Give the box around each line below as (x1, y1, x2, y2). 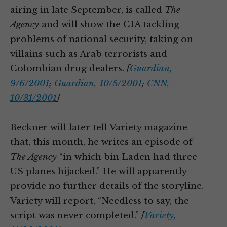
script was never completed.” (10, 210, 141, 221)
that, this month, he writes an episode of (10, 137, 193, 147)
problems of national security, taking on (10, 34, 193, 45)
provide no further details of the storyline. (10, 181, 204, 192)
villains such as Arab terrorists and (10, 49, 167, 59)
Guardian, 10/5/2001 (54, 78, 142, 89)
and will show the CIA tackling (39, 19, 179, 30)
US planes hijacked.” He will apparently (10, 166, 186, 177)
